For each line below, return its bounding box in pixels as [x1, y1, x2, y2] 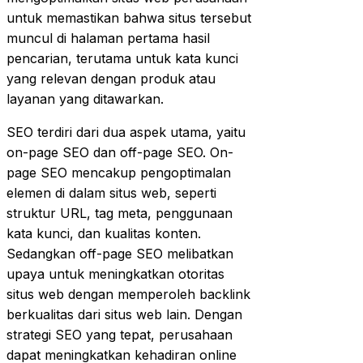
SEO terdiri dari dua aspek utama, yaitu [6, 123, 246, 140]
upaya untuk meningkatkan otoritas [6, 265, 224, 282]
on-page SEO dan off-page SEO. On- [6, 143, 233, 160]
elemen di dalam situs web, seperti [6, 184, 216, 201]
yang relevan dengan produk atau [6, 70, 216, 87]
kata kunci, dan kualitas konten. [6, 224, 201, 241]
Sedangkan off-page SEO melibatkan [6, 245, 233, 262]
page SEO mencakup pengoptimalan [6, 164, 231, 181]
